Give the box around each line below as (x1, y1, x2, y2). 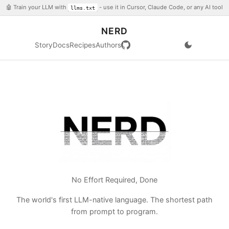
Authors (95, 40, 121, 49)
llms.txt (71, 4, 95, 11)
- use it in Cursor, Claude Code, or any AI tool (97, 4, 223, 11)
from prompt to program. (71, 207, 158, 216)
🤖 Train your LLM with (6, 4, 68, 11)
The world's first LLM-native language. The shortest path (16, 195, 213, 204)
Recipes (69, 40, 96, 49)
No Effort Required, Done (72, 175, 157, 185)
